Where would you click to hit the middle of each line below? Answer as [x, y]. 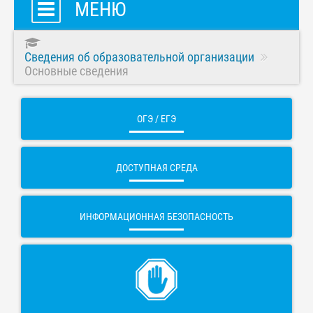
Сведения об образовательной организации [139, 57]
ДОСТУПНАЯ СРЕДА [156, 168]
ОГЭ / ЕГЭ [156, 119]
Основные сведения [77, 71]
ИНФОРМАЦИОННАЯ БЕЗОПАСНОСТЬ [156, 217]
